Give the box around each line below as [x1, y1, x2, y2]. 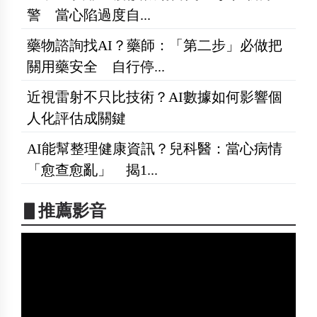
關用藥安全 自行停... [27, 59, 165, 75]
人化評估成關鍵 [27, 110, 126, 127]
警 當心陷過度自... [27, 7, 151, 23]
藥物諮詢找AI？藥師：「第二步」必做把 [27, 38, 282, 54]
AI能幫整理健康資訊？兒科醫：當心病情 [27, 141, 282, 157]
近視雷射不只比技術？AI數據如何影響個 [27, 89, 282, 105]
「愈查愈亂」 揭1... [27, 162, 158, 178]
